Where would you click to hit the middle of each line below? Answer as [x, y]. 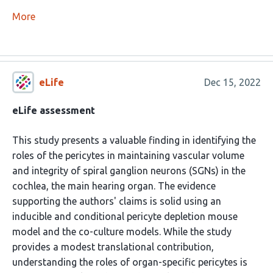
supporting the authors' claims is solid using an [117, 201]
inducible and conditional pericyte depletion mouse [125, 217]
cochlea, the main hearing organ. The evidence [114, 186]
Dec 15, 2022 [232, 82]
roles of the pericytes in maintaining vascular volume [128, 156]
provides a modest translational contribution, [113, 247]
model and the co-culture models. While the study [122, 232]
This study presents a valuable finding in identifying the [134, 140]
